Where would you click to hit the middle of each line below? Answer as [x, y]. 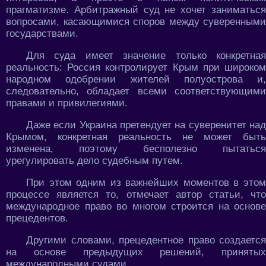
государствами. [42, 33]
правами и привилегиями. [67, 103]
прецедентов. [37, 218]
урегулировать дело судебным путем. [94, 160]
